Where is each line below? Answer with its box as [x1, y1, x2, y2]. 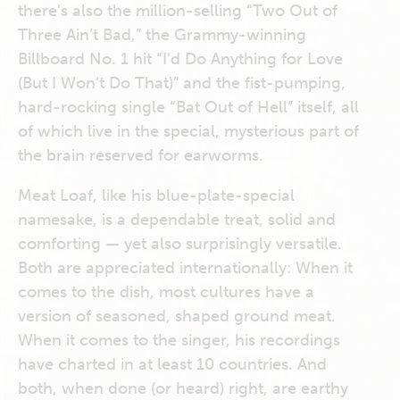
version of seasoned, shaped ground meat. [18, 306, 336, 326]
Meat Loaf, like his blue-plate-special [18, 186, 295, 205]
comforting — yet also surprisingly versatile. [18, 234, 342, 254]
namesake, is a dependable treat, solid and [18, 210, 336, 229]
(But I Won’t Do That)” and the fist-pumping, [18, 73, 346, 93]
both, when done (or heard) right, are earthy [18, 379, 348, 398]
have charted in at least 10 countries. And [18, 354, 327, 374]
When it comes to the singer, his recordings [18, 330, 340, 350]
